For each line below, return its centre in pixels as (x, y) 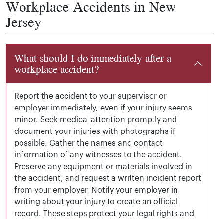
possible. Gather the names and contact (88, 143)
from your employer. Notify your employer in (96, 190)
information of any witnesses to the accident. (98, 155)
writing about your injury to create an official (96, 202)
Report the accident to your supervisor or (90, 96)
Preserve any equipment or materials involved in (103, 166)
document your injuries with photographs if (95, 131)
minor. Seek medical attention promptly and (96, 120)
